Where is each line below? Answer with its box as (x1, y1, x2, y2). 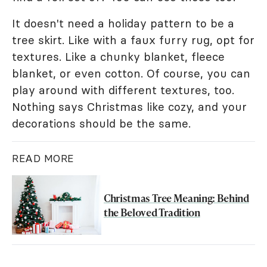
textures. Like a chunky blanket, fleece (12, 49, 225, 64)
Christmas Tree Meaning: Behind (104, 191, 249, 206)
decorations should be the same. (12, 116, 191, 131)
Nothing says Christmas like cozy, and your (12, 100, 247, 114)
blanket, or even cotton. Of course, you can (12, 66, 250, 81)
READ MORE (12, 152, 74, 166)
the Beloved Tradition (104, 205, 200, 220)
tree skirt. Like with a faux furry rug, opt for (12, 33, 254, 48)
